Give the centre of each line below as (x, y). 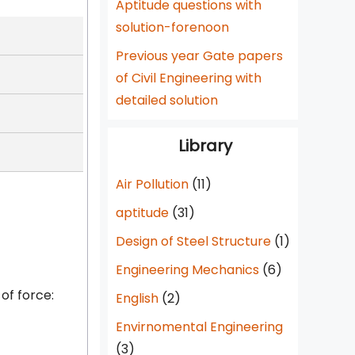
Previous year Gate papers (199, 56)
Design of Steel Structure (193, 241)
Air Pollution (152, 184)
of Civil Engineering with (189, 78)
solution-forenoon (172, 27)
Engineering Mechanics (187, 270)
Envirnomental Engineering (199, 327)
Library (205, 146)
